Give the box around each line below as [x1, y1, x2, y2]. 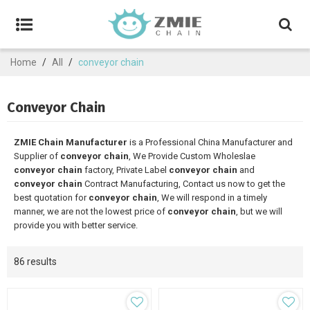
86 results [14, 256, 57, 267]
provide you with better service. [14, 220, 138, 230]
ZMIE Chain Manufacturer [14, 137, 127, 147]
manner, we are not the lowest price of [14, 206, 167, 217]
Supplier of [14, 151, 60, 161]
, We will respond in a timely [157, 192, 267, 203]
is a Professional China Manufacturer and [127, 137, 293, 147]
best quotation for [14, 192, 89, 203]
